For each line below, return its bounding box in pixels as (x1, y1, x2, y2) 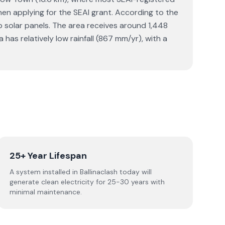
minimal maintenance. (9, 187, 82, 196)
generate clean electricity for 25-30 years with (9, 177, 165, 186)
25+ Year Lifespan (9, 150, 87, 162)
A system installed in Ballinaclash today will (9, 167, 152, 176)
